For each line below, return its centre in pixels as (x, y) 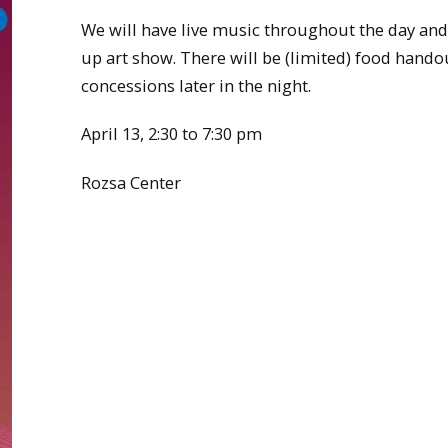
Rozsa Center (133, 182)
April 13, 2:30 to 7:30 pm (172, 134)
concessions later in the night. (196, 85)
